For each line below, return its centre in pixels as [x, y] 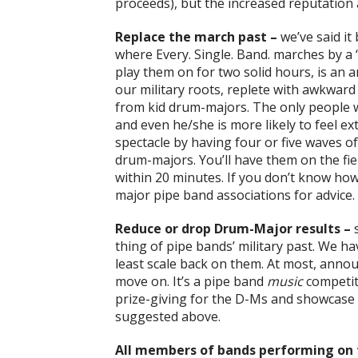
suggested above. [168, 317]
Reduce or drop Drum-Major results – [233, 229]
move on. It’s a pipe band [191, 282]
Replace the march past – [196, 37]
